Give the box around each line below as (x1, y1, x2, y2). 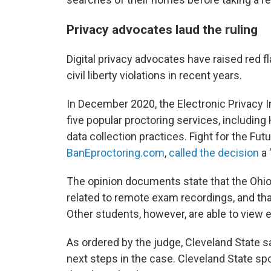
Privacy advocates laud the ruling (67, 22, 258, 37)
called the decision (169, 146, 259, 159)
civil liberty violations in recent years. (67, 69, 242, 82)
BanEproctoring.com (67, 146, 165, 159)
